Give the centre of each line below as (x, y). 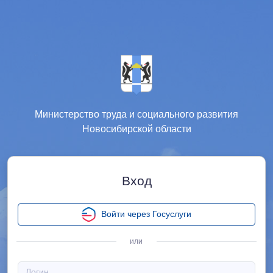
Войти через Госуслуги (146, 214)
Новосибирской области (136, 129)
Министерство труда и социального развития (136, 114)
